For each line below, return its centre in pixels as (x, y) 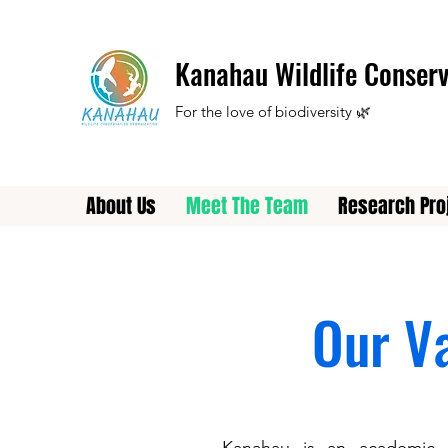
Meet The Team (247, 206)
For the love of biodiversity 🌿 (273, 111)
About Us (121, 206)
